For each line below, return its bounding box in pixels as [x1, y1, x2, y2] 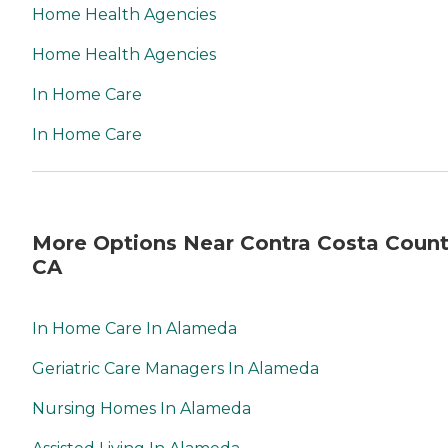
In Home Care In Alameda [32, 319, 237, 339]
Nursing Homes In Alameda [32, 399, 251, 419]
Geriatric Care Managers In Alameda [32, 359, 319, 379]
